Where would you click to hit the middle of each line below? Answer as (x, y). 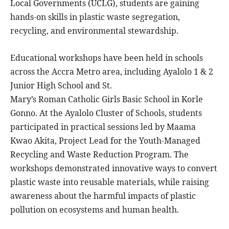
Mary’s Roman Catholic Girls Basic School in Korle (107, 99)
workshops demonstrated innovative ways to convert (114, 168)
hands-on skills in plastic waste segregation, (95, 17)
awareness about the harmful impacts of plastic (103, 196)
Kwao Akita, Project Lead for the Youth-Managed (105, 140)
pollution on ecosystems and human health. (95, 209)
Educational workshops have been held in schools (107, 58)
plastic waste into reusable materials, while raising (110, 182)
